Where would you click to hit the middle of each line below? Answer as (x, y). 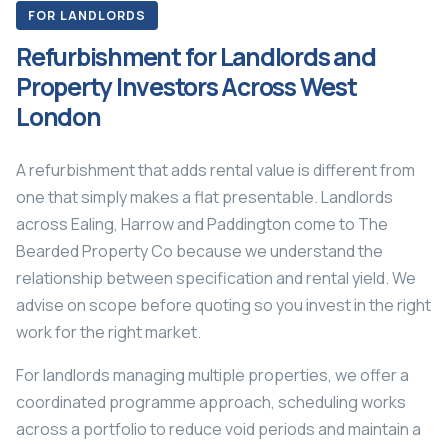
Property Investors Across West (186, 86)
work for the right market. (108, 331)
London (58, 116)
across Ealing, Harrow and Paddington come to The (202, 223)
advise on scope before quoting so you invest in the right (223, 304)
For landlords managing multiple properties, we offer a (212, 374)
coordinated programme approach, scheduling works (211, 401)
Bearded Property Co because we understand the (199, 250)
